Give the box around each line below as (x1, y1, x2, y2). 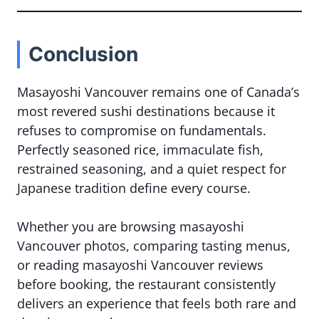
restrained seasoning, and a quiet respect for (17, 160, 286, 177)
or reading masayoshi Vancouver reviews (17, 256, 263, 273)
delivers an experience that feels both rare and (17, 295, 296, 312)
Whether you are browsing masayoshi (17, 218, 244, 235)
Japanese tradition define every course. (17, 179, 251, 197)
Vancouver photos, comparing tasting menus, (17, 237, 291, 254)
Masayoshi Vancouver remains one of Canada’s (17, 83, 300, 100)
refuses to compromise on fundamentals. (17, 122, 266, 139)
